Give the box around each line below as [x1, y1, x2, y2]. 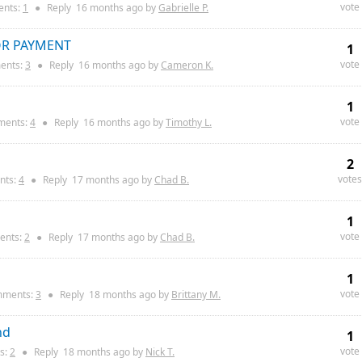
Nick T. [145, 345, 175, 359]
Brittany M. [171, 288, 221, 301]
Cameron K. [161, 58, 213, 72]
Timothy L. [166, 116, 212, 129]
